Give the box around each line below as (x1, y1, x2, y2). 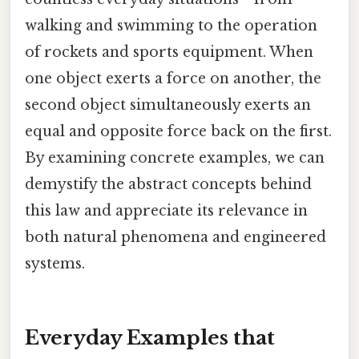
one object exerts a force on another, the (25, 69, 321, 87)
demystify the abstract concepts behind (25, 175, 312, 193)
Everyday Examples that (25, 325, 275, 349)
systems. (25, 254, 85, 272)
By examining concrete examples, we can (25, 148, 325, 167)
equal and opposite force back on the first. (25, 122, 332, 140)
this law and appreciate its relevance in (25, 201, 308, 220)
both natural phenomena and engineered (25, 228, 326, 246)
